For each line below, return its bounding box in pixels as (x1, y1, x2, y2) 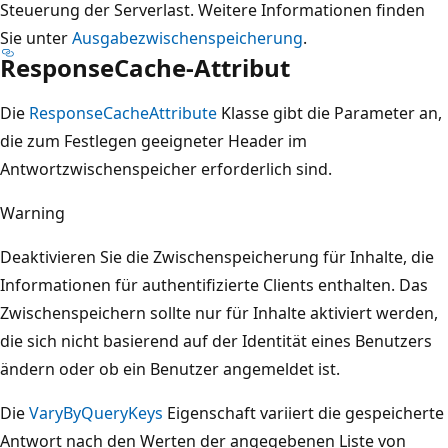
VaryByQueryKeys (29, 401, 163, 424)
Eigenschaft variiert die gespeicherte (163, 401, 444, 424)
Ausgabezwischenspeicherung (72, 26, 303, 49)
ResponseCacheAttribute (29, 101, 217, 124)
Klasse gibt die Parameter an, (217, 101, 442, 124)
